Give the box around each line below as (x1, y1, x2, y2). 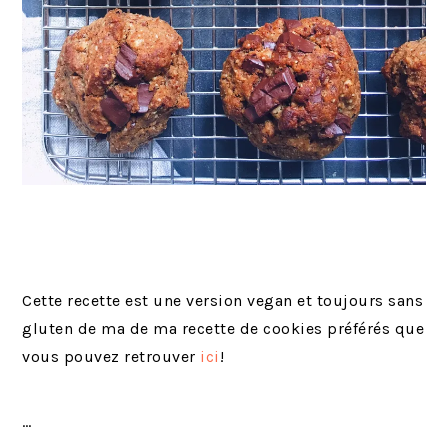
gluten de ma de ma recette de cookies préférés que (22, 318, 425, 338)
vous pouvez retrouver (22, 346, 201, 366)
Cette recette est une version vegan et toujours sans (22, 290, 424, 310)
